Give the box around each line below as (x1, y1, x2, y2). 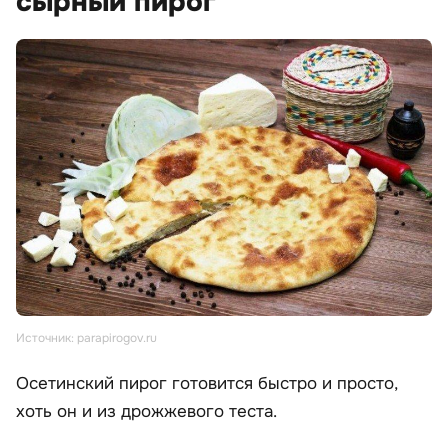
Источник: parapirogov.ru (16, 329, 157, 346)
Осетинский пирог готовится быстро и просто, (16, 372, 397, 394)
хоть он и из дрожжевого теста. (16, 400, 277, 422)
